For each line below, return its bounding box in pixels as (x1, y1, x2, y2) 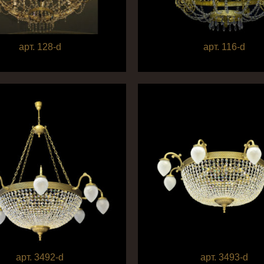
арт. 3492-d (16, 252, 64, 262)
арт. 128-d (18, 42, 61, 52)
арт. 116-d (203, 42, 245, 52)
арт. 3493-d (200, 252, 248, 262)
